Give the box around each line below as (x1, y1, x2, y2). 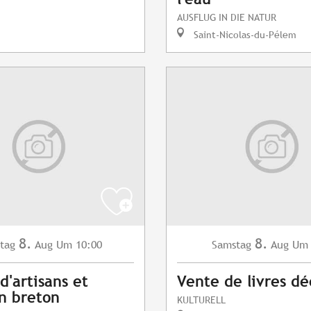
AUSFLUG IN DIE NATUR (177, 11, 276, 24)
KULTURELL (177, 294, 226, 306)
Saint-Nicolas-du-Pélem (191, 28, 296, 41)
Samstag (212, 238, 251, 252)
